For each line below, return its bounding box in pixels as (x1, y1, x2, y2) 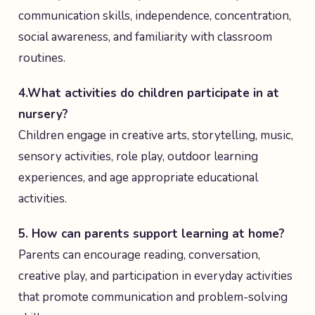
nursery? (18, 106, 68, 122)
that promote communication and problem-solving (18, 289, 288, 305)
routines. (18, 50, 65, 66)
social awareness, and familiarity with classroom (18, 29, 272, 45)
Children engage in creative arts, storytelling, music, (18, 127, 293, 143)
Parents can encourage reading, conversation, (18, 247, 260, 263)
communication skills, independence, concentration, (18, 8, 291, 24)
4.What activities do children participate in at (18, 85, 279, 101)
